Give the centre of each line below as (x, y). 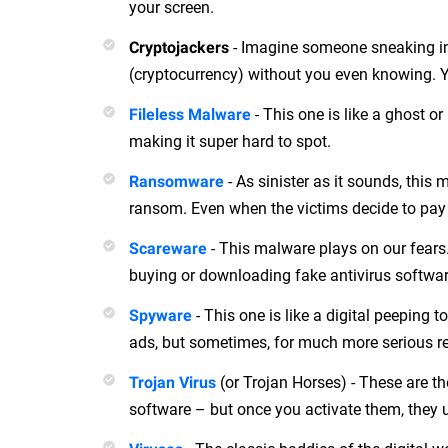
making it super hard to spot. (230, 141)
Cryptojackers (179, 48)
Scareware (168, 249)
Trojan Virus (172, 383)
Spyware (160, 316)
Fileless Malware (190, 115)
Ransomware (176, 182)
